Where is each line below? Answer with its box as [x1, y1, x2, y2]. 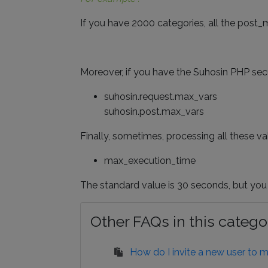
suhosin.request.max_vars [104, 91, 217, 102]
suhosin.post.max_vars [104, 106, 204, 117]
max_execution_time [104, 155, 196, 166]
